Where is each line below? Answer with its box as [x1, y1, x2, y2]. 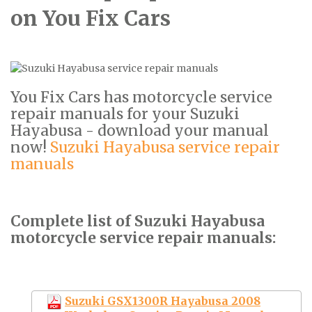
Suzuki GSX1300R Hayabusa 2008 [65, 293, 260, 308]
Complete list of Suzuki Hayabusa [10, 211, 265, 231]
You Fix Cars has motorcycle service [10, 87, 272, 107]
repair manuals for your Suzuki [10, 104, 240, 123]
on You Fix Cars [10, 4, 171, 31]
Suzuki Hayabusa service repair [50, 137, 280, 157]
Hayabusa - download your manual [10, 120, 269, 140]
